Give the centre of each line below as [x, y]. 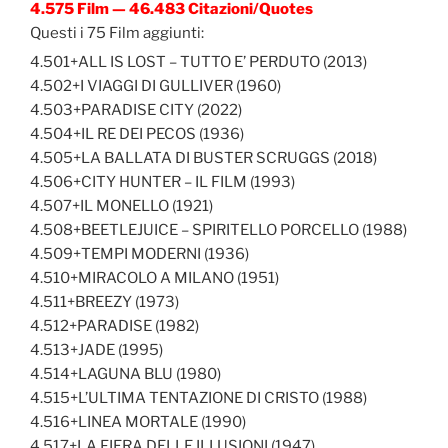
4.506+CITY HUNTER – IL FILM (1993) [162, 181]
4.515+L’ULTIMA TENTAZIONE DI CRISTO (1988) [198, 397]
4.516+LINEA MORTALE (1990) [138, 421]
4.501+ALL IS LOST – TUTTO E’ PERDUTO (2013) [198, 61]
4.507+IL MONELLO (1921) [121, 205]
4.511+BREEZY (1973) [104, 301]
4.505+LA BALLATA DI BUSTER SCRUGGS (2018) [203, 157]
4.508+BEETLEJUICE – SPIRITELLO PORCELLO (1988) [218, 229]
